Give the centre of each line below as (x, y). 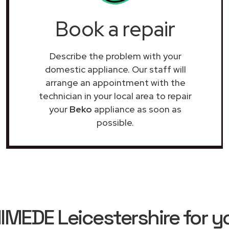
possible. (115, 122)
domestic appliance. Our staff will (115, 69)
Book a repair (115, 29)
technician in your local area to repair (115, 96)
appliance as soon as (137, 109)
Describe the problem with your (115, 56)
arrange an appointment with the (115, 83)
